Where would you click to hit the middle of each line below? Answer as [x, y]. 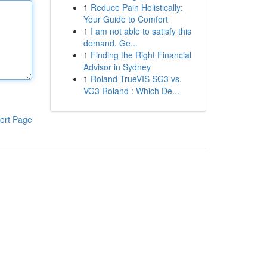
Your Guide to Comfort [125, 19]
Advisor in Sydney [117, 67]
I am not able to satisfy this [141, 31]
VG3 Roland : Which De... [131, 91]
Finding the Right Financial [141, 55]
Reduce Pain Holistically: [136, 7]
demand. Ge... [110, 43]
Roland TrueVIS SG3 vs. [136, 79]
